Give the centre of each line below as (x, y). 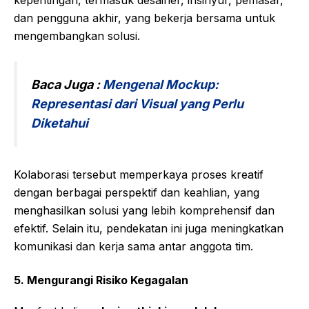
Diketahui (60, 123)
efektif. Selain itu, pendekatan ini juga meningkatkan (149, 228)
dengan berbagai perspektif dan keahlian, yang (137, 192)
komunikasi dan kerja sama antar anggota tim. (133, 246)
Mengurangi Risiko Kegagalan (108, 280)
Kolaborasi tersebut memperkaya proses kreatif (139, 174)
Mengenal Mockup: (161, 84)
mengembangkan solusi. (77, 36)
